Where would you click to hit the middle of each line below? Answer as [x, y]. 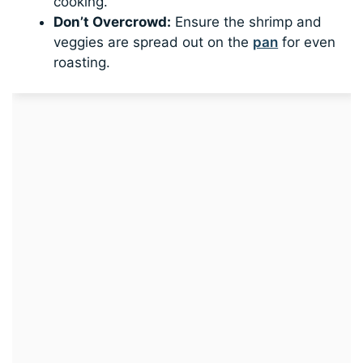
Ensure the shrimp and [247, 21]
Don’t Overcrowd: [113, 21]
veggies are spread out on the [154, 42]
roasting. [82, 62]
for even [307, 42]
